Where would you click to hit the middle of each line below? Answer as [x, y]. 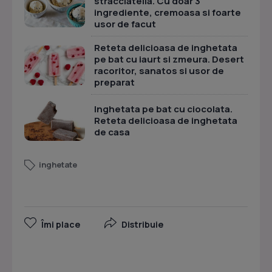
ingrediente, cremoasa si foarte [168, 12]
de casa [112, 132]
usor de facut [125, 24]
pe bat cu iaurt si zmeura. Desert [169, 59]
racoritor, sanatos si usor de [159, 71]
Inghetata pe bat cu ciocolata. [163, 109]
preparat [114, 82]
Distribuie [142, 224]
